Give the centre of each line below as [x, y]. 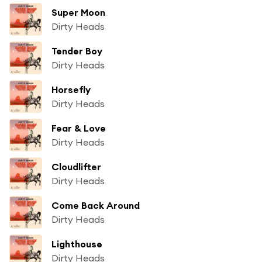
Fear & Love [79, 128]
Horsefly [71, 89]
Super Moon [78, 12]
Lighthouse [77, 244]
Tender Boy [77, 51]
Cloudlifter [76, 166]
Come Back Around [96, 205]
